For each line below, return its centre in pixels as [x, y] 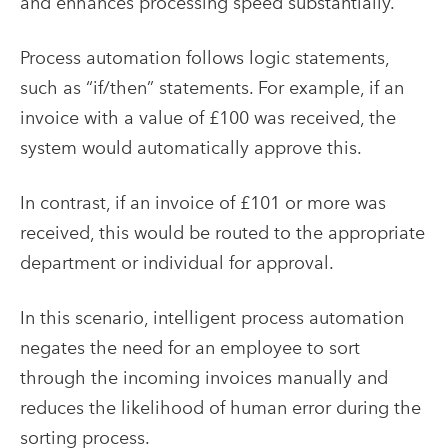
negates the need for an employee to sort [190, 347]
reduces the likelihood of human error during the [220, 407]
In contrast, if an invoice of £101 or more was [203, 202]
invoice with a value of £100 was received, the [208, 117]
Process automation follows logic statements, [204, 57]
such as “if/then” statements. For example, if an [212, 87]
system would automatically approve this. [191, 147]
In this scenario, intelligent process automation [212, 317]
